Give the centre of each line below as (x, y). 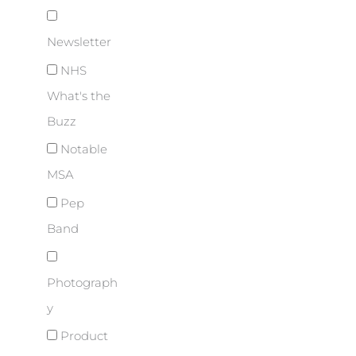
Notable (82, 150)
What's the (79, 96)
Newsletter (79, 43)
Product (83, 337)
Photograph (82, 282)
